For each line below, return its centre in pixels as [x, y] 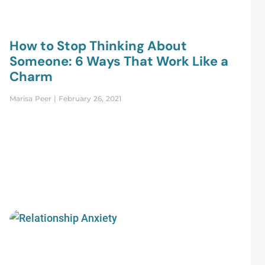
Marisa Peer [31, 98]
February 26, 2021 [88, 98]
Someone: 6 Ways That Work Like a [119, 61]
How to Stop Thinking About [98, 46]
